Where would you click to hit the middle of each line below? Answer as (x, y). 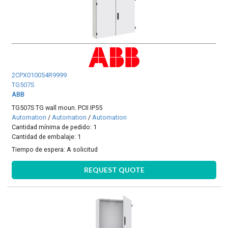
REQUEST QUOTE (114, 169)
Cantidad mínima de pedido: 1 (54, 127)
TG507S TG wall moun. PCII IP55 (57, 107)
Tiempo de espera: (39, 150)
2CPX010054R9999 (39, 75)
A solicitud (82, 150)
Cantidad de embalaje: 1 (47, 136)
